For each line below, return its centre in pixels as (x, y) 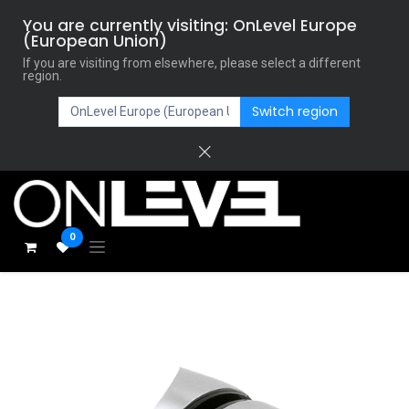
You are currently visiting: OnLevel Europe (190, 26)
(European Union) (95, 41)
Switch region (295, 111)
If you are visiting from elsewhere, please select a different (192, 63)
